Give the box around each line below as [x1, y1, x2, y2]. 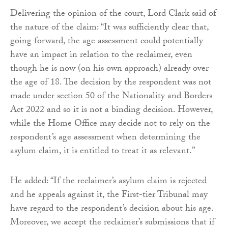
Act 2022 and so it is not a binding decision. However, [10, 102, 213, 119]
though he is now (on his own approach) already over [10, 61, 209, 77]
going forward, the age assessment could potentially [10, 34, 203, 50]
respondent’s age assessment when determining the [10, 130, 201, 146]
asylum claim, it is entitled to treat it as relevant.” [10, 144, 195, 160]
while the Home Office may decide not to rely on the [10, 116, 210, 132]
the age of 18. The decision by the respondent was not [10, 75, 211, 91]
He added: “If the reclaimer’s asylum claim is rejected [10, 174, 207, 190]
